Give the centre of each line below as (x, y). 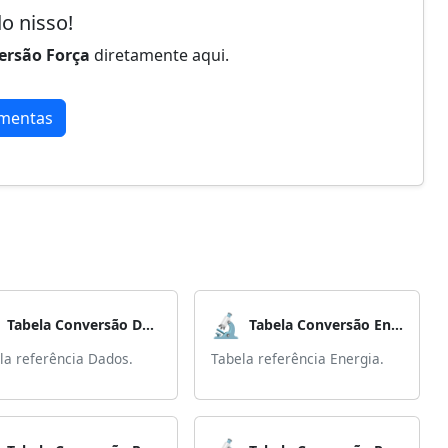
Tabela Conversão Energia (397, 324)
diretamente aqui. (159, 55)
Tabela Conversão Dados (148, 324)
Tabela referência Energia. (297, 358)
